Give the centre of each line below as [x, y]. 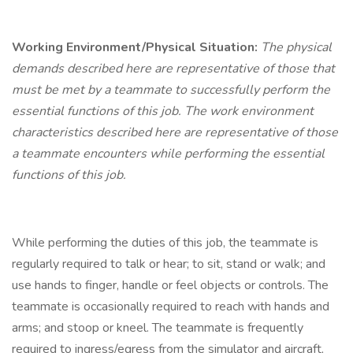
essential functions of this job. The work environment [163, 111]
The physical [296, 47]
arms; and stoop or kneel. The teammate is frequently [158, 328]
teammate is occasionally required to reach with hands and [171, 307]
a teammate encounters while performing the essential [168, 154]
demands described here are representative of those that [173, 69]
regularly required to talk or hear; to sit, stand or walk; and [169, 264]
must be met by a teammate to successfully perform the [171, 90]
